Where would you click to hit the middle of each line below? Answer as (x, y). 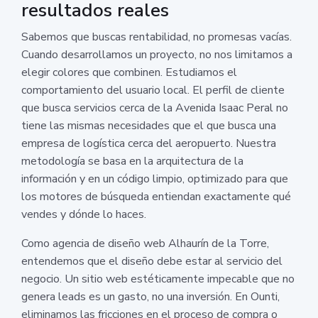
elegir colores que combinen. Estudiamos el (129, 72)
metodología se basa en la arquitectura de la (132, 161)
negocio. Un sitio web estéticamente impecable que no (158, 279)
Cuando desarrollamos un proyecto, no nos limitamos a (157, 54)
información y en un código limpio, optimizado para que (155, 179)
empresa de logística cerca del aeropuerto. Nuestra (149, 143)
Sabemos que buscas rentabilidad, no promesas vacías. (157, 37)
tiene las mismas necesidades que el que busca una (149, 125)
